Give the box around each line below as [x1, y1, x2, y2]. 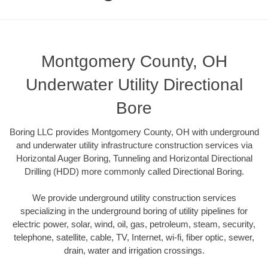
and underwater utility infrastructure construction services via [16, 139, 252, 150]
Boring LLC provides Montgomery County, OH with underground [9, 126, 259, 137]
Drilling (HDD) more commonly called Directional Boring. [24, 166, 244, 176]
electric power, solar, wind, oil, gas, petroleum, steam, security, [13, 219, 255, 230]
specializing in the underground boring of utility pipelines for [20, 206, 248, 217]
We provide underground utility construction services [32, 193, 236, 203]
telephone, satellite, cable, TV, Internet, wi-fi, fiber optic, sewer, [14, 232, 254, 243]
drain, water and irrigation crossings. [63, 245, 205, 256]
